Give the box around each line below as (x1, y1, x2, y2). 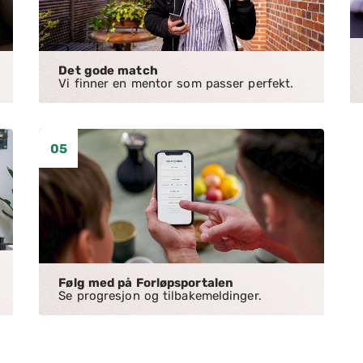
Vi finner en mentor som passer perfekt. (58, 76, 294, 91)
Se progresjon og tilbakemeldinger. (58, 288, 262, 303)
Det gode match (58, 63, 158, 78)
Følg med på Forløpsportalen (58, 275, 234, 290)
